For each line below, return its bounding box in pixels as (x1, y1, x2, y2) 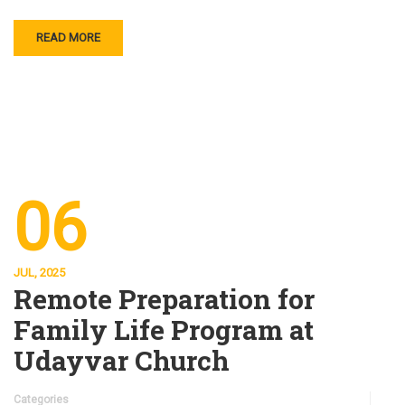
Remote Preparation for (14, 281, 315, 316)
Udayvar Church (14, 343, 230, 378)
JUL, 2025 (14, 266, 65, 279)
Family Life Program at (14, 312, 314, 347)
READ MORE (36, 31, 100, 44)
